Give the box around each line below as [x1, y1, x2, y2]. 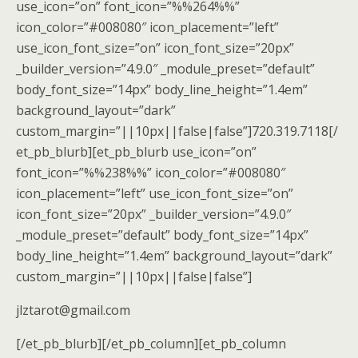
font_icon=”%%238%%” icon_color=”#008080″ [16, 164, 285, 181]
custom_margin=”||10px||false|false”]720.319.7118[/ [16, 122, 338, 140]
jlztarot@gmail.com [16, 301, 130, 319]
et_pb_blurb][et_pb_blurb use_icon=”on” [16, 143, 257, 161]
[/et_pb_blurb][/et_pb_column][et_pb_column [16, 335, 286, 352]
